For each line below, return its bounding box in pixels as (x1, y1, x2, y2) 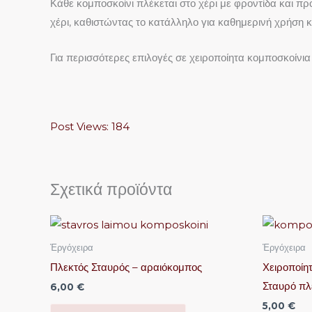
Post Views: (50, 119, 109, 133)
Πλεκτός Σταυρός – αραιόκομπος (50, 260, 202, 274)
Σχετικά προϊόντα (50, 179, 172, 199)
